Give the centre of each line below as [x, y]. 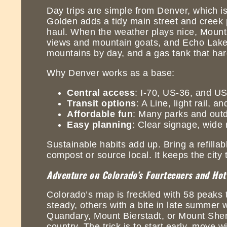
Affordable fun [100, 114]
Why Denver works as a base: [111, 73]
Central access [101, 92]
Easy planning [100, 124]
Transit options [102, 103]
